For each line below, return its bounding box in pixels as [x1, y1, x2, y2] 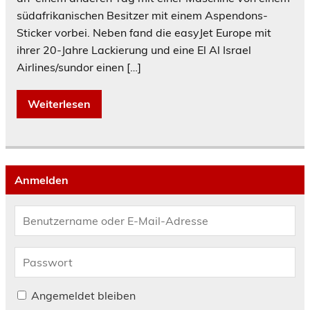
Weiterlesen [28, 97, 91, 111]
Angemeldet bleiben [30, 289, 136, 303]
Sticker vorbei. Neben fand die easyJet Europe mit [17, 26, 271, 40]
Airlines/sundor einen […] [17, 60, 141, 75]
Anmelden [14, 173, 69, 188]
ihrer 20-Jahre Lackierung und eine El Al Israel [17, 43, 251, 57]
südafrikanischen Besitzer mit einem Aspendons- [17, 8, 268, 23]
